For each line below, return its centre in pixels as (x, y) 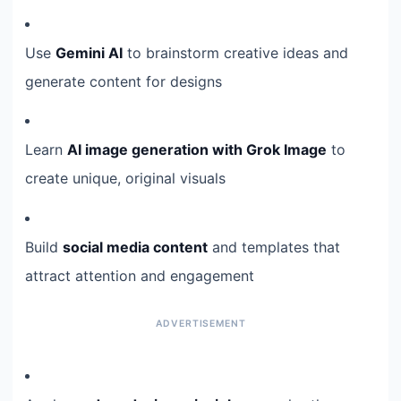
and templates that (274, 247)
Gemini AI (89, 52)
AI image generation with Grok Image (197, 150)
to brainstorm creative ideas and (235, 52)
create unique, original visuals (125, 179)
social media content (135, 247)
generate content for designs (124, 81)
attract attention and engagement (140, 275)
